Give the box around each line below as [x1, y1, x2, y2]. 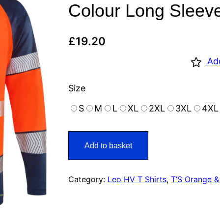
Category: [68, 174, 108, 185]
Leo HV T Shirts [108, 174, 167, 185]
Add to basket [84, 141, 133, 150]
